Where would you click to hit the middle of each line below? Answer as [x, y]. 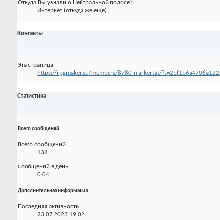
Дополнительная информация [53, 191]
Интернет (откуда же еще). [73, 11]
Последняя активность [48, 207]
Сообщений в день [43, 167]
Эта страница [35, 65]
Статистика [32, 96]
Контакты [30, 34]
